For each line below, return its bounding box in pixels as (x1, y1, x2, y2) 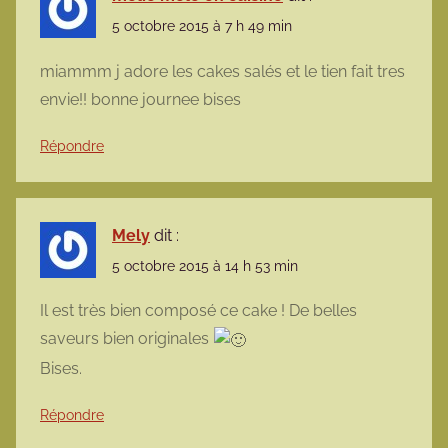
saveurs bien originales (40, 329, 213, 348)
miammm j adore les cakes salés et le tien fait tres (40, 61, 405, 81)
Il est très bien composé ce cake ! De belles (40, 301, 357, 320)
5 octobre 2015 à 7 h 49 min (112, 18, 292, 35)
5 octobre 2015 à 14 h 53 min (112, 257, 298, 274)
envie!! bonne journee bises (40, 89, 241, 109)
